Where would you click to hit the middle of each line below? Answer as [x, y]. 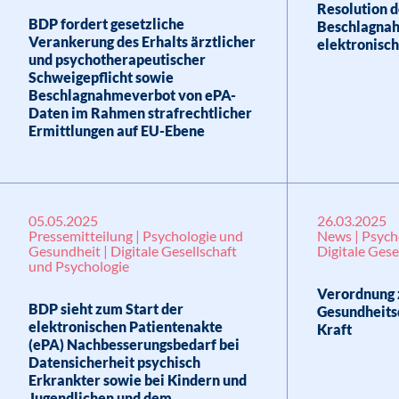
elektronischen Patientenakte [125, 326]
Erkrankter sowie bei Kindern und [137, 380]
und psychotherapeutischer [117, 59]
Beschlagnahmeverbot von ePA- [132, 95]
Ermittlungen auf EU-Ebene [116, 130]
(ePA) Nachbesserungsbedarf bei [134, 344]
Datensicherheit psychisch [114, 362]
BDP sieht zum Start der [106, 309]
